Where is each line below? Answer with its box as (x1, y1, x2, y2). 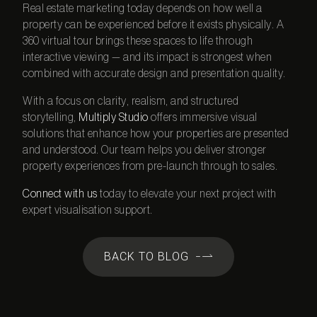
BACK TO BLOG (104, 249, 189, 263)
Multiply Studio (79, 112, 149, 124)
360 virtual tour (23, 35, 93, 47)
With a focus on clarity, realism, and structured (23, 96, 239, 108)
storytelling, (23, 112, 79, 124)
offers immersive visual (148, 112, 258, 124)
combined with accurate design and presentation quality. (23, 68, 286, 80)
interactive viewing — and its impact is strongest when (23, 52, 272, 64)
